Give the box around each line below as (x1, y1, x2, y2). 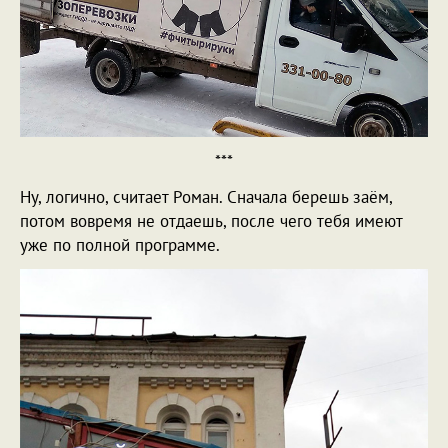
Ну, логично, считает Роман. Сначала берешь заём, (20, 186, 392, 209)
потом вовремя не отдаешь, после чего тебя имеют (20, 210, 402, 233)
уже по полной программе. (20, 234, 220, 257)
